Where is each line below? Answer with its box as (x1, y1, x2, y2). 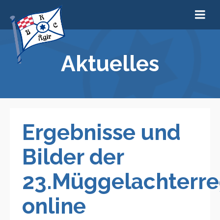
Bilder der (22, 144, 124, 169)
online (22, 193, 86, 219)
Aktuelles (61, 51, 159, 76)
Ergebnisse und (22, 120, 181, 145)
